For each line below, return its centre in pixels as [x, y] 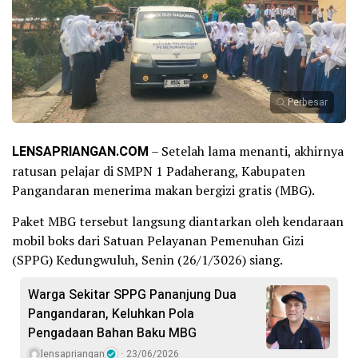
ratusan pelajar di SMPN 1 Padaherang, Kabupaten [159, 171]
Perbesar [308, 102]
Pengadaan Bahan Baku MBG [112, 333]
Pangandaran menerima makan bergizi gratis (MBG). [163, 190]
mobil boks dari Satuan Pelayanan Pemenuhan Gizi [158, 240]
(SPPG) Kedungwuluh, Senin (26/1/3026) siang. [147, 259]
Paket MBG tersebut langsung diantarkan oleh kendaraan [178, 221]
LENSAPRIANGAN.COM [80, 151]
